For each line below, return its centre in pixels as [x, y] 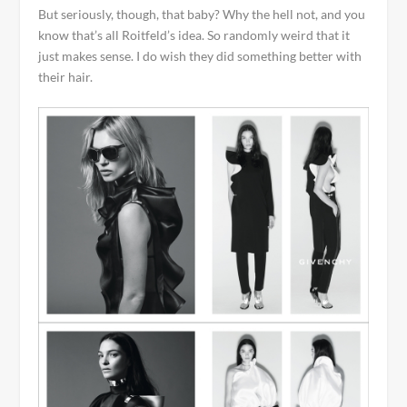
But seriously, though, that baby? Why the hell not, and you [202, 14]
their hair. [66, 76]
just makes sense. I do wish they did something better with [200, 55]
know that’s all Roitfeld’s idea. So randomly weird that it [194, 35]
